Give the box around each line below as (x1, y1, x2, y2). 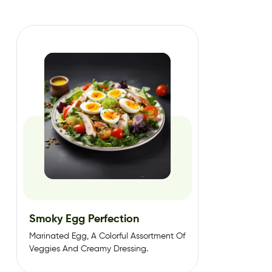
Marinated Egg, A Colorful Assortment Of (29, 231, 185, 240)
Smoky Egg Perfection (29, 213, 139, 225)
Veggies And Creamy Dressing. (29, 244, 148, 253)
